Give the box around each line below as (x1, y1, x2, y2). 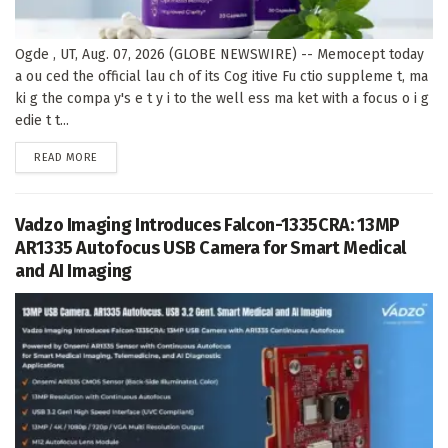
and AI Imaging (15, 259, 132, 282)
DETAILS (96, 149, 138, 163)
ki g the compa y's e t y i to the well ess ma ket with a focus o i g (15, 89, 429, 107)
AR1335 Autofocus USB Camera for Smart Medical (15, 236, 406, 259)
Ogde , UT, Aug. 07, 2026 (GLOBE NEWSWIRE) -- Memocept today (15, 45, 424, 63)
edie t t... (15, 111, 69, 129)
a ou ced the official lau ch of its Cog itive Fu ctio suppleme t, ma (15, 67, 428, 85)
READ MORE (34, 150, 98, 164)
